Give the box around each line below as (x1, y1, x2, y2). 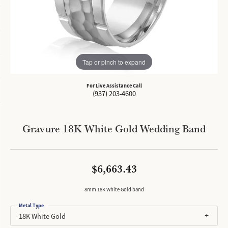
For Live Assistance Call (86, 82, 142, 89)
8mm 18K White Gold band (84, 186, 144, 193)
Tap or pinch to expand (82, 57, 146, 66)
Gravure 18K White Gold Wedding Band (22, 122, 206, 135)
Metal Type (19, 202, 44, 209)
